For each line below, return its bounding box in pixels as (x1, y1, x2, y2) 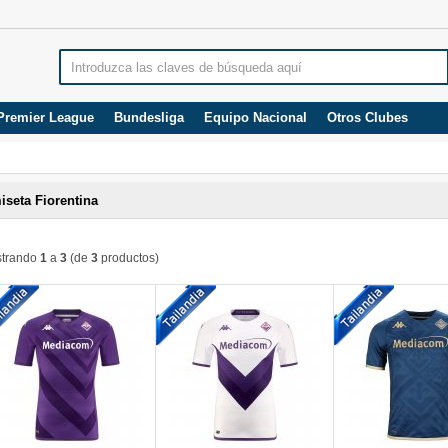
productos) (98, 251, 159, 265)
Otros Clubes (327, 110, 408, 125)
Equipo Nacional (204, 110, 307, 125)
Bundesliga (114, 110, 184, 125)
